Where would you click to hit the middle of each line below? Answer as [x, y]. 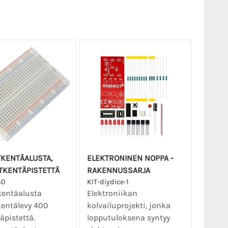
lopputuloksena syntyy [128, 218]
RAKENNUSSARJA [118, 170]
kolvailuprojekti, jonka [129, 206]
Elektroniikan [112, 193]
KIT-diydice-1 [108, 182]
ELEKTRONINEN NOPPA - [130, 158]
